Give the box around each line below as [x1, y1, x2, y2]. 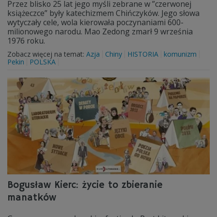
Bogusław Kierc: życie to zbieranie [7, 179, 163, 191]
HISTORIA [127, 49, 158, 59]
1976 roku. [7, 35, 45, 46]
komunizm [164, 49, 197, 59]
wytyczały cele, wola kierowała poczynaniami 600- [7, 17, 184, 28]
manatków [7, 192, 56, 204]
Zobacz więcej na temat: [7, 49, 86, 59]
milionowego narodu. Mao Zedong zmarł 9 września [7, 26, 193, 37]
